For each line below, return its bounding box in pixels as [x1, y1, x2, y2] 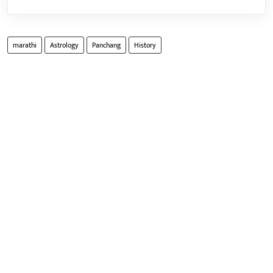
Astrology [50, 38, 79, 51]
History [134, 38, 156, 51]
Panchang [92, 38, 121, 51]
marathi [13, 38, 37, 51]
